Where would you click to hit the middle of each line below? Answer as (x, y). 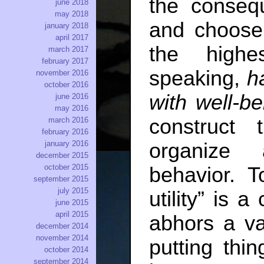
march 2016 (68, 120)
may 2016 (72, 108)
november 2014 (62, 238)
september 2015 (61, 179)
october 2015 (66, 167)
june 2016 (72, 97)
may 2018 (72, 14)
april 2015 (72, 214)
